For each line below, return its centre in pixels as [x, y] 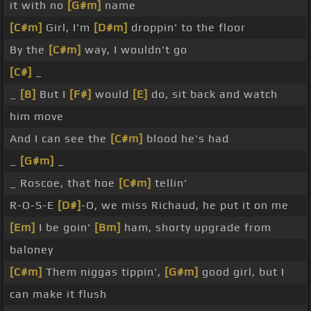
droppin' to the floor [187, 28]
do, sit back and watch [213, 94]
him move [37, 117]
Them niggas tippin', [103, 272]
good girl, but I [242, 272]
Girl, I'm [68, 28]
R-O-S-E [34, 205]
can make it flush [58, 294]
